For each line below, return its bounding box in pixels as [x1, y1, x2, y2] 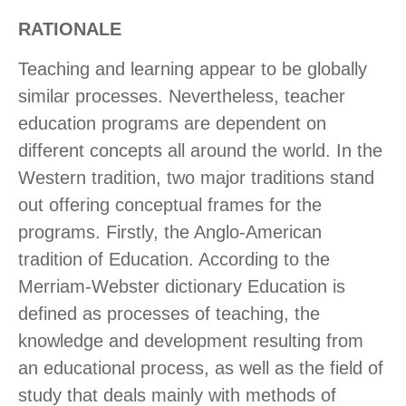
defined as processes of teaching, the [18, 304, 320, 324]
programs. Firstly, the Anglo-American [18, 222, 322, 243]
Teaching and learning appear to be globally [18, 59, 367, 80]
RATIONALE [18, 19, 121, 40]
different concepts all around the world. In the [18, 140, 382, 161]
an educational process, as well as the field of [18, 358, 383, 379]
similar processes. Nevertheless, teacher [18, 86, 345, 107]
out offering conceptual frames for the [18, 195, 322, 216]
